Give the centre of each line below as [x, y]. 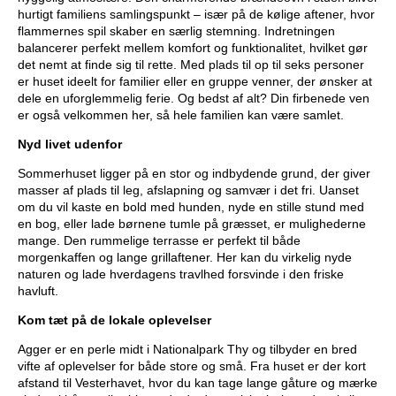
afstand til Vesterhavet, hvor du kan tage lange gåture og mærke [198, 383]
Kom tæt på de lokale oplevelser [114, 320]
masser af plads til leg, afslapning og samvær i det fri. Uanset [188, 190]
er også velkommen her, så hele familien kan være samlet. [181, 115]
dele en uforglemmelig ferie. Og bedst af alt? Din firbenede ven [194, 99]
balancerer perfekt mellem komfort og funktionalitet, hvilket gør [193, 48]
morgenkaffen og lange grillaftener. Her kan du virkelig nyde [185, 258]
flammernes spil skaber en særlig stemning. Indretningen [176, 31]
